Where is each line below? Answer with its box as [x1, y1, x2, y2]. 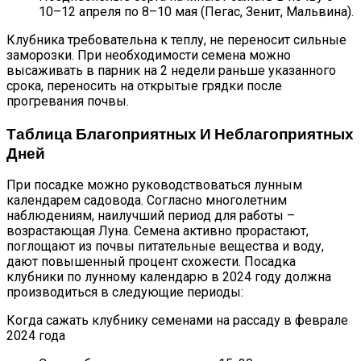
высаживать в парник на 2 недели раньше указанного [6, 62, 336, 78]
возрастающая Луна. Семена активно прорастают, [6, 223, 309, 239]
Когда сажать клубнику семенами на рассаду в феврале [6, 313, 348, 329]
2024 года [6, 328, 65, 344]
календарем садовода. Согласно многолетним [6, 193, 287, 209]
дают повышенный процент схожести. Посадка [6, 254, 296, 270]
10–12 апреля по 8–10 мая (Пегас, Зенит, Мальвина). [39, 3, 354, 19]
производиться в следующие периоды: [6, 284, 243, 301]
